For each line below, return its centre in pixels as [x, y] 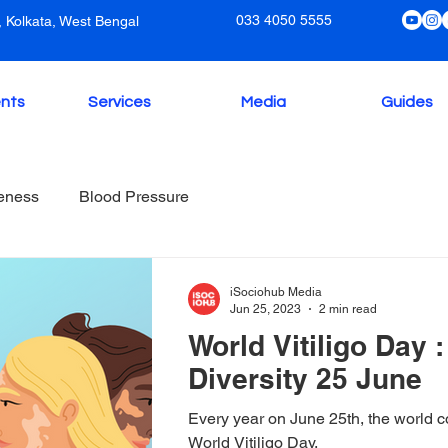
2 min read [348, 308]
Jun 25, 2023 [265, 308]
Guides [407, 102]
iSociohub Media [276, 292]
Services [119, 102]
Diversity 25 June [305, 378]
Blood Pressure [134, 196]
